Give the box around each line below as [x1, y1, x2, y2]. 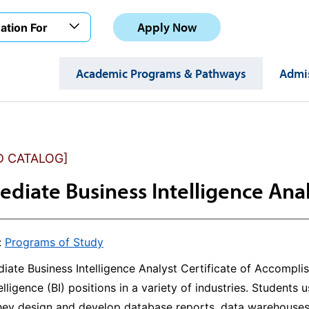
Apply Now [137, 19, 197, 35]
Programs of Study [5, 235, 103, 249]
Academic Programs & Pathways [76, 66, 246, 81]
